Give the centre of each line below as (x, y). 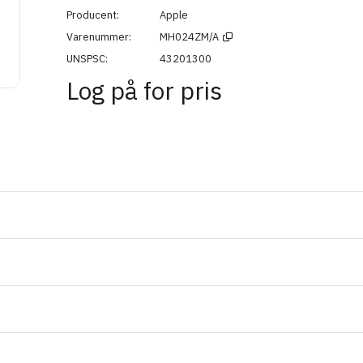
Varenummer (98, 37)
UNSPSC (86, 59)
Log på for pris (144, 90)
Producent (92, 15)
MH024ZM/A (189, 37)
